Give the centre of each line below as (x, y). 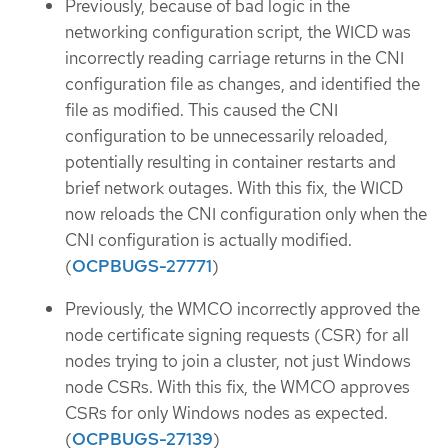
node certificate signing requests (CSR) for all (237, 334)
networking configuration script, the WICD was (238, 32)
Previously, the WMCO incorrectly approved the (242, 308)
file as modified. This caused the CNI (201, 110)
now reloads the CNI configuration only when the (246, 214)
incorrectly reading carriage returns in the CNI (234, 58)
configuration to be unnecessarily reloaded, (226, 136)
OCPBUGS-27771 (142, 266)
